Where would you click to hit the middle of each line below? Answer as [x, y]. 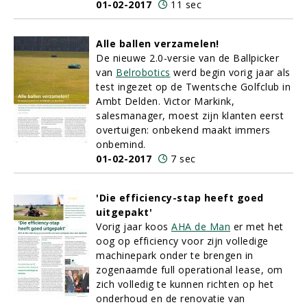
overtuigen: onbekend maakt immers [183, 130]
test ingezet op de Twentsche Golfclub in [193, 87]
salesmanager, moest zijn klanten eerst [190, 115]
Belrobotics [143, 72]
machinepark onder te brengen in [175, 255]
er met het [257, 226]
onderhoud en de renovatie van [171, 298]
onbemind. [121, 144]
